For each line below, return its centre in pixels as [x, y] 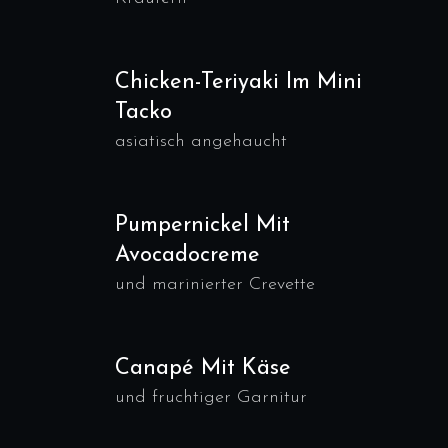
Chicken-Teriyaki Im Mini [238, 82]
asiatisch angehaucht [201, 141]
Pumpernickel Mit [202, 225]
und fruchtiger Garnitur [211, 397]
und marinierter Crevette [215, 284]
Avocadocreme [187, 255]
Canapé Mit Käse [203, 368]
